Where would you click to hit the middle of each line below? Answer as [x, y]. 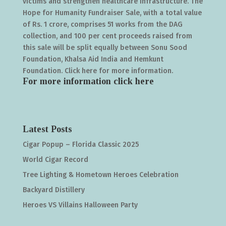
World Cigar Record [55, 159]
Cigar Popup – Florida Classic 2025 [80, 144]
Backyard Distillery [53, 190]
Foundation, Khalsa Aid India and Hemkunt [93, 59]
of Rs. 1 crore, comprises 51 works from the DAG [102, 24]
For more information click [79, 81]
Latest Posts [47, 129]
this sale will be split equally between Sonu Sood [105, 47]
